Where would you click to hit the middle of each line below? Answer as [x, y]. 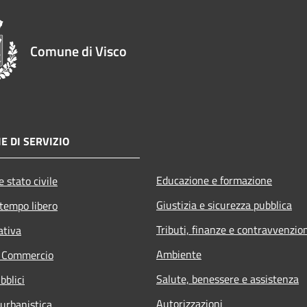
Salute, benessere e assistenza [228, 279]
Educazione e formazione [214, 180]
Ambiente [179, 254]
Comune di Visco [78, 51]
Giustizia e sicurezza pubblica [224, 205]
